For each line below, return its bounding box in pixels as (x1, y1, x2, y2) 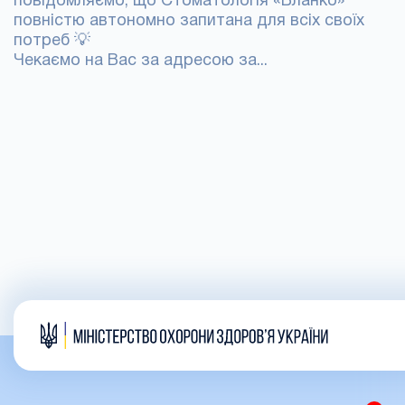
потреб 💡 (14, 33, 90, 49)
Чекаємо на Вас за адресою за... (14, 53, 268, 69)
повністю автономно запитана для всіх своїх (14, 14, 364, 29)
